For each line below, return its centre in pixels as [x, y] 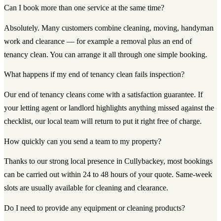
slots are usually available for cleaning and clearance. [86, 188]
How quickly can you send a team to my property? [83, 141]
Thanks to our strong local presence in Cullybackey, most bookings [108, 161]
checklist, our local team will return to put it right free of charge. [103, 121]
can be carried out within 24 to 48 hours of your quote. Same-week [108, 175]
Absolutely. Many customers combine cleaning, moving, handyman [109, 28]
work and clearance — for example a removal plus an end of [98, 41]
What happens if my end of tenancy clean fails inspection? [94, 74]
